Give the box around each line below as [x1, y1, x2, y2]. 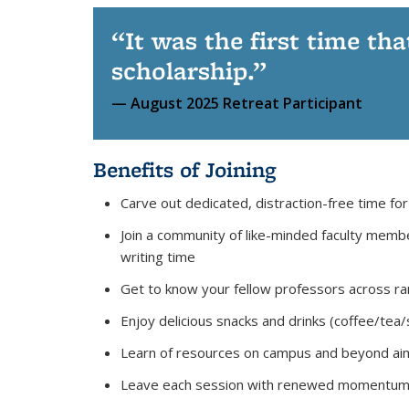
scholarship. [111, 53, 253, 88]
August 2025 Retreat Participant [131, 93, 362, 113]
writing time [121, 247, 195, 266]
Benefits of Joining [93, 155, 276, 184]
